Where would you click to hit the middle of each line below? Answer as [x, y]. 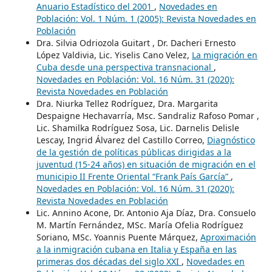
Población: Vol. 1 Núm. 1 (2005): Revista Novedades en [146, 19]
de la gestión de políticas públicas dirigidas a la [134, 152]
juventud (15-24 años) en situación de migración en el [146, 165]
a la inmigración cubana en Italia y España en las [136, 250]
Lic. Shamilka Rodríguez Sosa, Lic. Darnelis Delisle [138, 128]
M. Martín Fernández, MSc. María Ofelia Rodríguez [140, 225]
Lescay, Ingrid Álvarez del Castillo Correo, [121, 140]
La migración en [224, 55]
